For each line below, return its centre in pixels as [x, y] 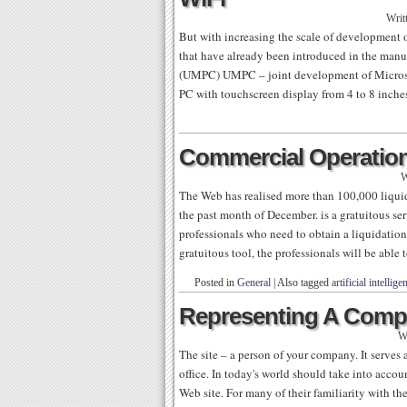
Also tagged [304, 283]
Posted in [216, 283]
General [254, 283]
